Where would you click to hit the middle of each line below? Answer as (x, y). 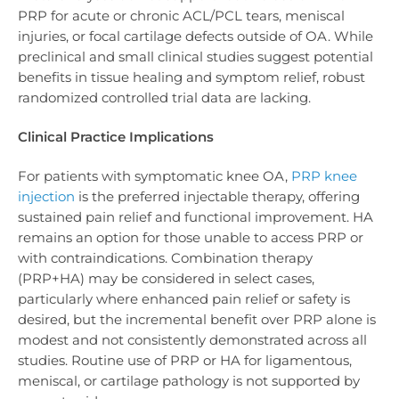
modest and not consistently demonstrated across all (192, 340)
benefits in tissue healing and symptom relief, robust (191, 77)
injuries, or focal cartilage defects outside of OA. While (195, 36)
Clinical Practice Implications (116, 136)
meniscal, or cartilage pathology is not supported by (189, 381)
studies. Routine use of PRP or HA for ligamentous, (185, 361)
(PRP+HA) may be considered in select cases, (166, 279)
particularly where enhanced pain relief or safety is (184, 299)
